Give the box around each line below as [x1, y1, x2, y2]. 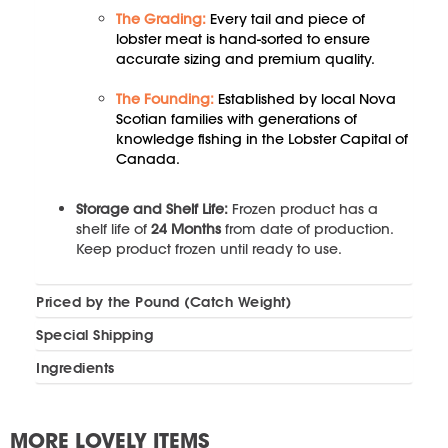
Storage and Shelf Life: [76, 199, 228, 220]
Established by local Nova [218, 89, 396, 110]
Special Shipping [36, 325, 153, 346]
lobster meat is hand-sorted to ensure [116, 29, 370, 50]
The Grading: [116, 9, 210, 30]
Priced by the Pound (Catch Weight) [36, 292, 291, 313]
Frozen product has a [228, 199, 378, 220]
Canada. [116, 149, 180, 170]
